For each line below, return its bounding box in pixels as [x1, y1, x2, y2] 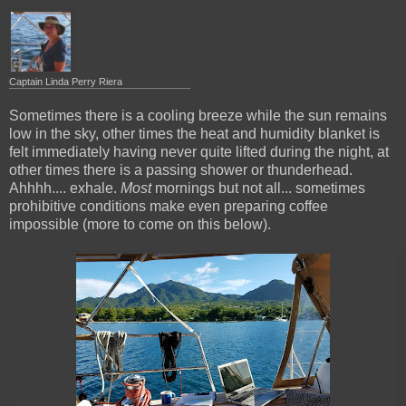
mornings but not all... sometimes [151, 180, 365, 197]
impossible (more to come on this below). [9, 217, 271, 233]
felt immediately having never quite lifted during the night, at [9, 144, 389, 160]
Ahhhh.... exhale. [9, 180, 121, 197]
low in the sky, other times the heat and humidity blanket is [9, 126, 380, 142]
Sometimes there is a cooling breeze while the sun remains [9, 108, 387, 124]
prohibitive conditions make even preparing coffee [9, 198, 328, 215]
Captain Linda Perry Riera [9, 76, 122, 88]
